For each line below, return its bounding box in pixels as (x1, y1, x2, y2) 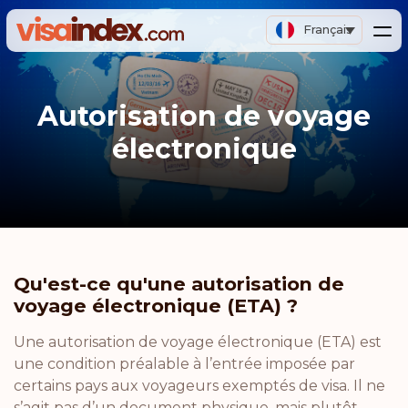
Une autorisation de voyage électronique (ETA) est (14, 333, 382, 351)
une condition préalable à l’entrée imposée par (14, 355, 355, 372)
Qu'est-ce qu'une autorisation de (14, 272, 344, 295)
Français (303, 23, 353, 36)
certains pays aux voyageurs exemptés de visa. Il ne (14, 377, 385, 394)
